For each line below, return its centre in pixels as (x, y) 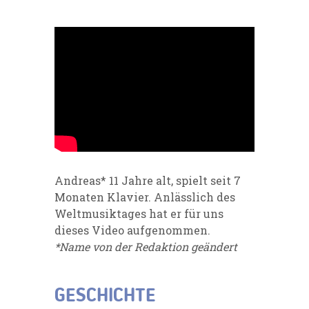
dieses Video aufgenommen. (132, 230)
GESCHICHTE (105, 296)
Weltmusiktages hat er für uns (139, 213)
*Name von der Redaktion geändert (146, 246)
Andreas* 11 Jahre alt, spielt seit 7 (148, 180)
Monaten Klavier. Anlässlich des (145, 197)
